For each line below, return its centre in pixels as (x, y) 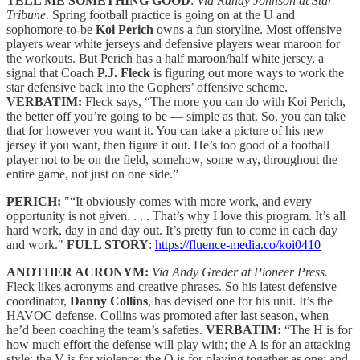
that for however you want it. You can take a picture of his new (166, 130)
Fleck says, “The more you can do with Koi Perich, (214, 101)
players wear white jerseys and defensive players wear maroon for (173, 43)
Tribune (26, 14)
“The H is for (318, 329)
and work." (37, 244)
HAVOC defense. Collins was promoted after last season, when (168, 315)
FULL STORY (108, 244)
